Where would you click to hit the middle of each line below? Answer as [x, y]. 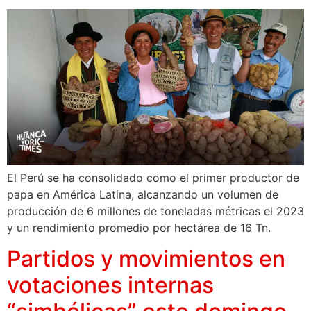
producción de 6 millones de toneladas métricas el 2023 [155, 211]
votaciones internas [110, 285]
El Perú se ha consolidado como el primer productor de [153, 177]
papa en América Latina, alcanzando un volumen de [143, 194]
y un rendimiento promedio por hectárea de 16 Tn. [139, 227]
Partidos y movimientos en [146, 259]
